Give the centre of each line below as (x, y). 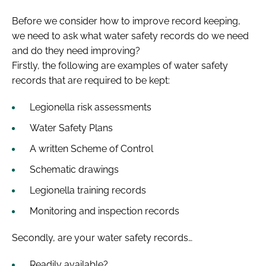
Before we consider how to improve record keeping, (126, 21)
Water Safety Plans (71, 128)
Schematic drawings (74, 169)
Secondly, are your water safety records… (102, 237)
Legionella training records (88, 190)
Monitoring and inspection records (104, 211)
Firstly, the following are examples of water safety (120, 65)
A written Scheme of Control (91, 148)
